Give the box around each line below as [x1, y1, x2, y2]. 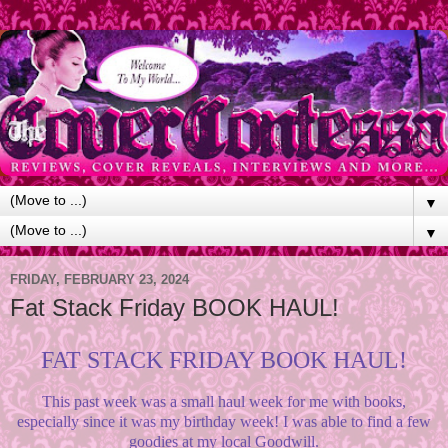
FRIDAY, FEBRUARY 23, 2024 [10, 272, 189, 288]
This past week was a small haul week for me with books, [42, 393, 406, 411]
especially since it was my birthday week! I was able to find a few [17, 413, 431, 431]
